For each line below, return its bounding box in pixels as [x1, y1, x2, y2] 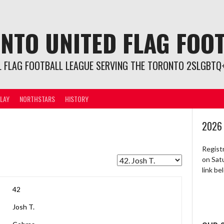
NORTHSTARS [19, 93, 55, 104]
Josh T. [12, 202, 34, 211]
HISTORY [65, 93, 88, 104]
